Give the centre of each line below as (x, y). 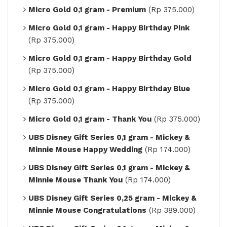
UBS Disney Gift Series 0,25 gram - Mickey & (112, 198)
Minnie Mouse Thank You (75, 180)
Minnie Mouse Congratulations (87, 210)
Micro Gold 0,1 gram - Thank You (90, 119)
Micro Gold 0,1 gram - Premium (87, 9)
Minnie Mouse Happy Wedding (85, 149)
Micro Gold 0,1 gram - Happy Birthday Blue (109, 88)
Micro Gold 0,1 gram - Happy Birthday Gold (110, 58)
